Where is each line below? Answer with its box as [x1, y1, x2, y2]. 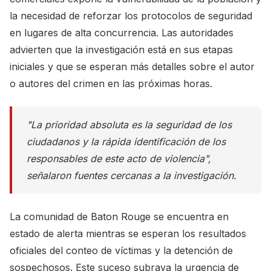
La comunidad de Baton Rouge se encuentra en [10, 211, 229, 223]
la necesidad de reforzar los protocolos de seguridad [10, 10, 252, 22]
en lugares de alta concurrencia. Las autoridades [10, 27, 233, 39]
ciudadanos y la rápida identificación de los [27, 135, 226, 148]
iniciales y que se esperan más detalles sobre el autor [10, 60, 255, 73]
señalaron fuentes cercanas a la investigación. [27, 169, 237, 181]
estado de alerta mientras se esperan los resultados [10, 227, 246, 240]
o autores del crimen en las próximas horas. [10, 77, 212, 90]
